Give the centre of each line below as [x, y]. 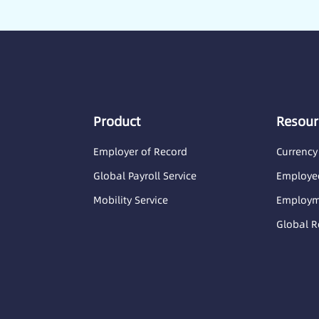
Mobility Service [131, 200]
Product [117, 121]
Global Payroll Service [145, 176]
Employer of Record [140, 152]
